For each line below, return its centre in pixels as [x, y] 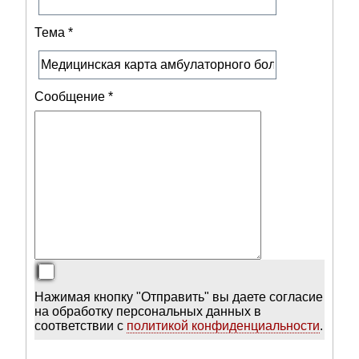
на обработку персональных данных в [148, 312]
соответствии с [81, 326]
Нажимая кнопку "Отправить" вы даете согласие [179, 297]
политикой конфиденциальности [224, 326]
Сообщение [70, 97]
